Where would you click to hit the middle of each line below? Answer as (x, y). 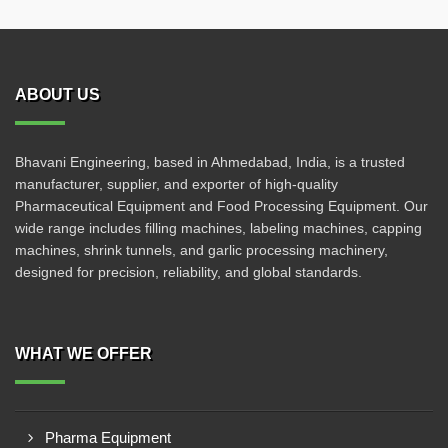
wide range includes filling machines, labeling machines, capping (218, 228)
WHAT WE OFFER (83, 353)
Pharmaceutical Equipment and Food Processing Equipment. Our (221, 206)
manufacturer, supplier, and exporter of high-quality (176, 184)
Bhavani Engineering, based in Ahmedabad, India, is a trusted (210, 162)
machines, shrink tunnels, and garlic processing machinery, (201, 250)
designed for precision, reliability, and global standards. (188, 272)
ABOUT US (57, 94)
